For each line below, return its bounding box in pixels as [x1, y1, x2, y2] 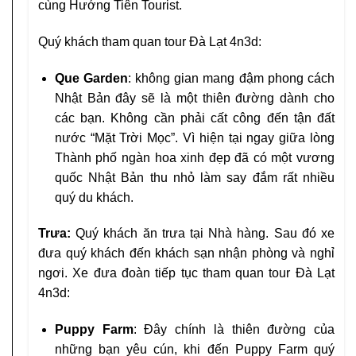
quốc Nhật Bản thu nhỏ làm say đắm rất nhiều [54, 170, 335, 184]
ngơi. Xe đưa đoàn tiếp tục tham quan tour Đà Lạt [38, 266, 335, 281]
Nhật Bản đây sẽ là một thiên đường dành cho [54, 91, 335, 105]
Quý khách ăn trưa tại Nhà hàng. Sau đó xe [71, 226, 335, 241]
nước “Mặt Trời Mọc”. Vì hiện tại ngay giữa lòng [54, 130, 335, 145]
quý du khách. [54, 190, 133, 204]
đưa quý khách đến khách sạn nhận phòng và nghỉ [38, 246, 335, 261]
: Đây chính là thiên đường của [133, 323, 335, 337]
